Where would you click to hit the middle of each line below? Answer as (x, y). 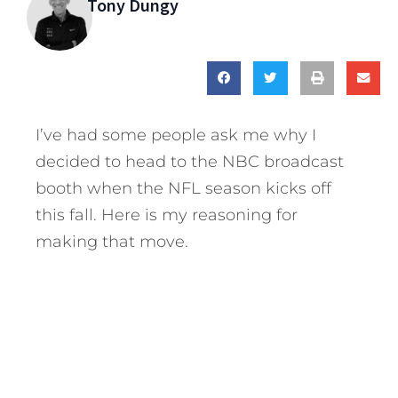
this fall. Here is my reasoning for (167, 215)
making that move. (112, 242)
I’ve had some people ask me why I (176, 135)
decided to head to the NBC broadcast (190, 162)
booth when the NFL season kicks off (183, 189)
